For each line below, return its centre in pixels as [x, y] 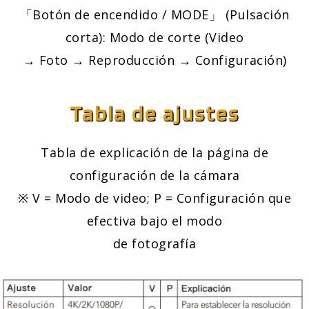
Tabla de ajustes [154, 113]
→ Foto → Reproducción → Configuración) [154, 60]
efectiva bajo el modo [154, 221]
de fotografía [154, 244]
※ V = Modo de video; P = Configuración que [154, 198]
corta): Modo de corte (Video [154, 38]
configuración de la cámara [154, 176]
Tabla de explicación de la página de [154, 153]
